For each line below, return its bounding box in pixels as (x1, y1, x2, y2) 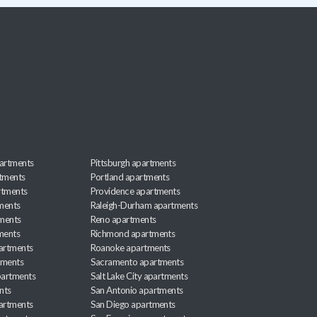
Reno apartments (90, 214, 156, 226)
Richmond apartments (90, 228, 175, 240)
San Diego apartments (90, 299, 175, 311)
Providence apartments (90, 185, 180, 197)
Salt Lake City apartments (90, 270, 188, 282)
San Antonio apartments (90, 284, 183, 296)
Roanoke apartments (90, 242, 171, 254)
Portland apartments (90, 171, 170, 183)
